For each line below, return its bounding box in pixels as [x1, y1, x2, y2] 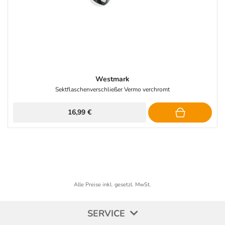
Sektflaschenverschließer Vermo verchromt [55, 85, 170, 94]
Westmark [95, 74, 130, 84]
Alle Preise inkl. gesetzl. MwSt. [74, 180, 151, 188]
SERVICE [87, 207, 128, 219]
